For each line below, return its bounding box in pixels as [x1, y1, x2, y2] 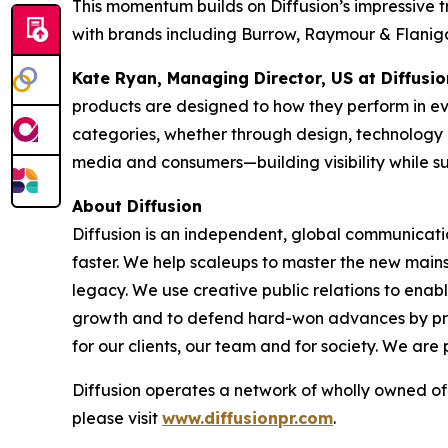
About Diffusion [72, 196, 202, 217]
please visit [72, 408, 162, 429]
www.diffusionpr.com [162, 408, 333, 429]
